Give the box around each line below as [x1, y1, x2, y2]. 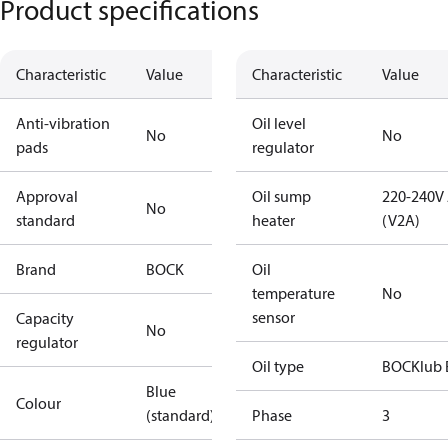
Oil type [252, 356, 304, 376]
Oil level [252, 113, 306, 133]
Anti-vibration [16, 113, 110, 133]
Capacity [16, 308, 74, 328]
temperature [252, 283, 335, 303]
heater [252, 210, 295, 230]
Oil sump [252, 186, 311, 206]
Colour [16, 393, 61, 413]
